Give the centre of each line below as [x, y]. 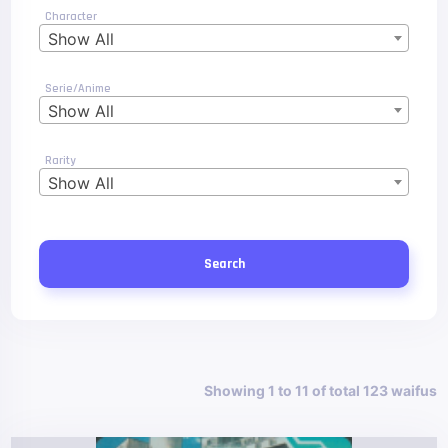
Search [224, 264]
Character [71, 16]
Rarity [61, 160]
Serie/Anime [78, 88]
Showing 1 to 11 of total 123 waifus [320, 390]
